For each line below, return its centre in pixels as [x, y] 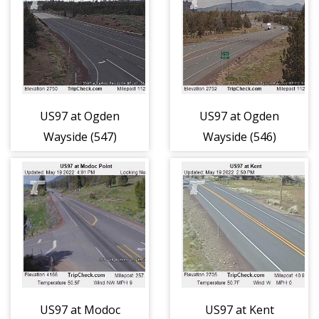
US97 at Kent [239, 309]
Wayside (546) [239, 137]
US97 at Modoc [80, 309]
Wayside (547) [80, 137]
